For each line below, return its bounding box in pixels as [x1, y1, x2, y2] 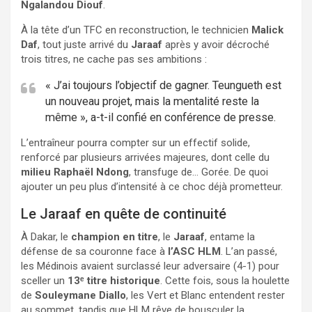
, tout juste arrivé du [38, 38, 131, 52]
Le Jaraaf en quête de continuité [21, 205, 226, 223]
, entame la [205, 231, 255, 244]
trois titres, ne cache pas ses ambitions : [21, 53, 207, 66]
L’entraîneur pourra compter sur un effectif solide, [21, 136, 250, 150]
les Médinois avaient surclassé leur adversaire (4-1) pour [21, 260, 279, 273]
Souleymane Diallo [35, 289, 126, 302]
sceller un [21, 274, 68, 288]
